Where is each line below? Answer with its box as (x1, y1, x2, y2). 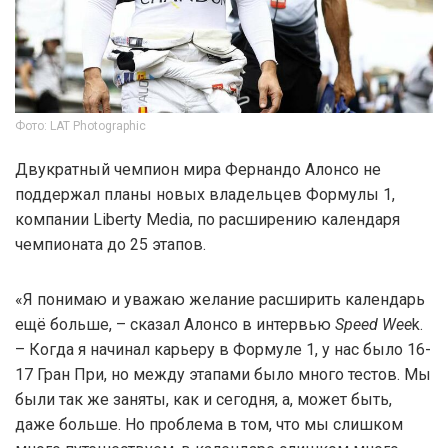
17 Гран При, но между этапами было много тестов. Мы (15, 364, 431, 384)
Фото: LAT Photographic (15, 118, 146, 133)
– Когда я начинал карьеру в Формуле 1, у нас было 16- (15, 339, 431, 359)
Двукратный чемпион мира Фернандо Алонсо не (15, 159, 381, 179)
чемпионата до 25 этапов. (15, 234, 206, 254)
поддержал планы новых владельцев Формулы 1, (15, 184, 395, 204)
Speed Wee (335, 314, 412, 334)
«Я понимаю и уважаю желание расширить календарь (15, 289, 425, 309)
